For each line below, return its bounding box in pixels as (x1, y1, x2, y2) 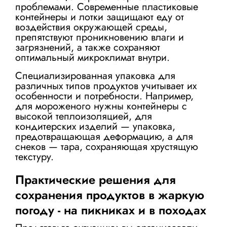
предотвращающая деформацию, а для (15, 129, 193, 144)
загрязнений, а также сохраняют (15, 40, 160, 55)
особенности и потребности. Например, (15, 89, 194, 103)
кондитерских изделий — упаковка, (15, 119, 175, 134)
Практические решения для (15, 171, 176, 188)
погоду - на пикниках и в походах (15, 201, 206, 219)
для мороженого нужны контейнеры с (15, 99, 187, 113)
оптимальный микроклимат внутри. (15, 50, 170, 65)
